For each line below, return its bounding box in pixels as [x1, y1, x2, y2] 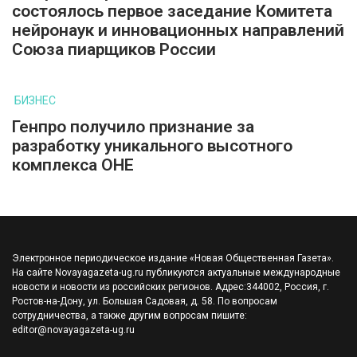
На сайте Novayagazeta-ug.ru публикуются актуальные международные [12, 267, 340, 279]
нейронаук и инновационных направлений [12, 21, 344, 41]
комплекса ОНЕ [12, 155, 134, 175]
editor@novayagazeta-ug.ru [12, 324, 135, 336]
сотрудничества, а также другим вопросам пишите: [12, 310, 247, 322]
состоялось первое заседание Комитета [12, 2, 332, 22]
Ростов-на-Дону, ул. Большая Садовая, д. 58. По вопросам [12, 296, 277, 308]
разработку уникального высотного [12, 136, 292, 156]
